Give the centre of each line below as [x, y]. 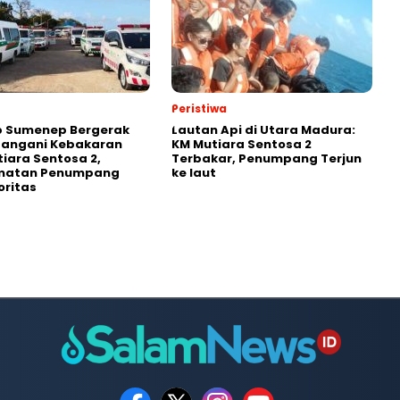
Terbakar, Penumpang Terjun [267, 158]
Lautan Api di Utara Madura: [263, 130]
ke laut [194, 173]
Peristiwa [199, 108]
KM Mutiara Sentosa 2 [242, 144]
